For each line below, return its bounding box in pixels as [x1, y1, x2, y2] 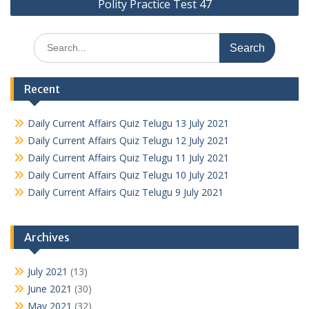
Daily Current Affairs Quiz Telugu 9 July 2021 [28, 186, 223, 199]
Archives [24, 230, 70, 244]
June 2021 [28, 282, 72, 295]
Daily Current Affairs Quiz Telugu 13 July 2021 [28, 117, 229, 130]
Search [33, 33, 63, 46]
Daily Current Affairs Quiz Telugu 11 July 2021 [28, 151, 229, 164]
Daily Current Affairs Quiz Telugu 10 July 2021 [28, 168, 229, 181]
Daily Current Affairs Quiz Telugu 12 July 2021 [28, 134, 229, 147]
